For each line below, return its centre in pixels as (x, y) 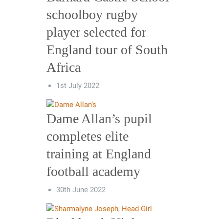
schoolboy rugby (92, 14)
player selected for (96, 32)
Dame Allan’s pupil (99, 118)
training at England (99, 153)
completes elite (88, 136)
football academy (93, 171)
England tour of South (107, 49)
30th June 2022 (81, 189)
